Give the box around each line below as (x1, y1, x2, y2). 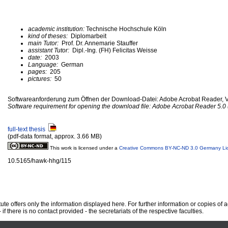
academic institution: (28, 25, 86, 33)
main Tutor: (28, 39, 60, 47)
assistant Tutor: (28, 46, 72, 54)
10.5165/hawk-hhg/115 (8, 157, 71, 164)
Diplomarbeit (69, 32, 106, 40)
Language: (28, 61, 61, 68)
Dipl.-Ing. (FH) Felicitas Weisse (72, 46, 157, 54)
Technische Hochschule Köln (86, 25, 166, 33)
